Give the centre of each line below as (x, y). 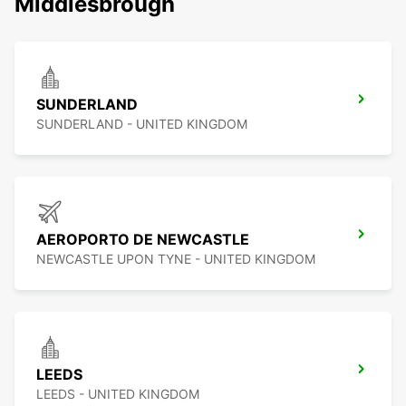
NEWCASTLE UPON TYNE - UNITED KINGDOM (176, 259)
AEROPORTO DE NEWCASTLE (143, 240)
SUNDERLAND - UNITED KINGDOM (142, 124)
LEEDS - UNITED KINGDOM (118, 394)
